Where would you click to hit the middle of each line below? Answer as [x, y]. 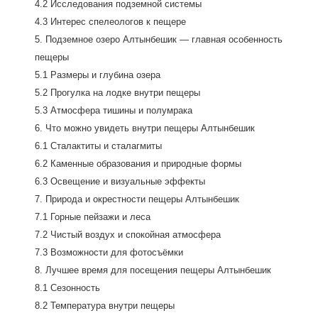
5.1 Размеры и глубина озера [98, 75]
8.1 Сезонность [67, 288]
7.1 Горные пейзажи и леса [93, 217]
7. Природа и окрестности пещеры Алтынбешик [137, 199]
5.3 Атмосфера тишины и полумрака [114, 110]
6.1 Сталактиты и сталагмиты [98, 146]
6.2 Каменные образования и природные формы [138, 164]
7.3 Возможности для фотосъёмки [109, 252]
